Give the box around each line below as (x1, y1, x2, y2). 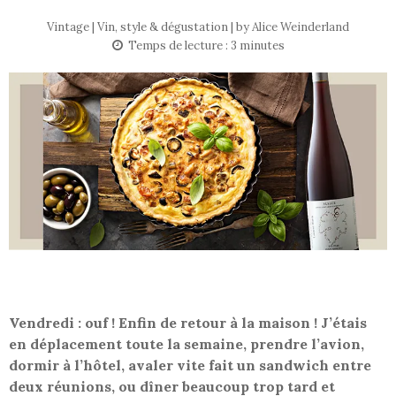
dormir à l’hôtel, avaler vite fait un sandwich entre (9, 356, 371, 375)
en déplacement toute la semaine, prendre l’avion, (9, 335, 364, 354)
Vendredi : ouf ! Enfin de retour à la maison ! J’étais (9, 314, 367, 332)
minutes (239, 38, 285, 54)
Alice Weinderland (252, 19, 349, 35)
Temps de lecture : (127, 38, 231, 54)
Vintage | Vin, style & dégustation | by (47, 19, 252, 35)
